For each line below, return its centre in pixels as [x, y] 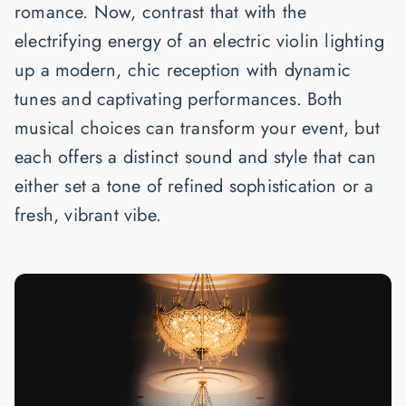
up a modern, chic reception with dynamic [183, 71]
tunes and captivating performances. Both [179, 100]
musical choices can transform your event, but [198, 129]
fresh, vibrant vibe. [88, 216]
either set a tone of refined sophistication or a [194, 187]
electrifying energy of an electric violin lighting [200, 42]
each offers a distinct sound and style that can [196, 158]
